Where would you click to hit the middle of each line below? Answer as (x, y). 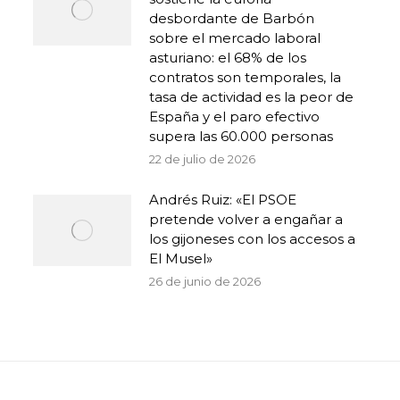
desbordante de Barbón (231, 18)
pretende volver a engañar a (246, 219)
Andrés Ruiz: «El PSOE (222, 200)
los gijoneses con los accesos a (252, 239)
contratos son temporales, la (245, 77)
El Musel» (180, 258)
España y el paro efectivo (234, 117)
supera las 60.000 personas (241, 136)
